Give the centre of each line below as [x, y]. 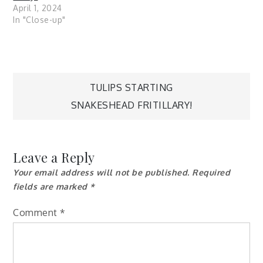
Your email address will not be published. [101, 172]
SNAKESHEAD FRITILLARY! [131, 105]
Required [211, 172]
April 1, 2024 [38, 8]
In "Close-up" [39, 19]
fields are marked [52, 186]
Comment [37, 212]
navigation [87, 125]
